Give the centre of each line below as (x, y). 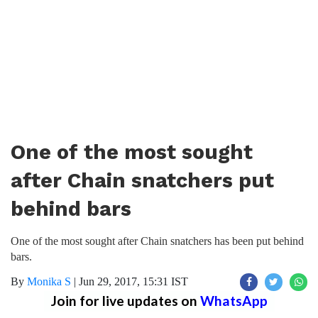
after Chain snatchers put (142, 180)
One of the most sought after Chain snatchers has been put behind (157, 241)
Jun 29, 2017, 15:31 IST (133, 281)
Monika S (49, 281)
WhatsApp (234, 301)
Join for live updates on (125, 301)
